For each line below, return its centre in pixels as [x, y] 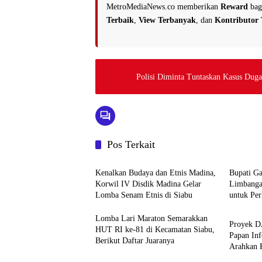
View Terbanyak [167, 20]
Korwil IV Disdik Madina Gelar [148, 184]
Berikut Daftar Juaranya [135, 241]
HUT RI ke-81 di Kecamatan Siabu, [155, 230]
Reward [234, 7]
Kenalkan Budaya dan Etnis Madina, [156, 173]
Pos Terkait [131, 144]
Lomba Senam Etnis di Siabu [144, 195]
